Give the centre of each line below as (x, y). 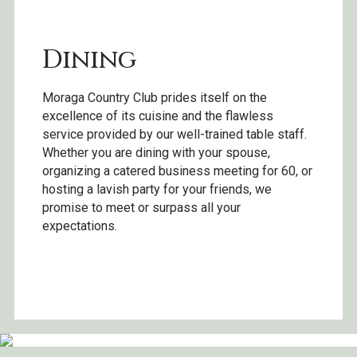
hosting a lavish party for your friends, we (157, 190)
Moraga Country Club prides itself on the (155, 98)
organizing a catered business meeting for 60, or (177, 171)
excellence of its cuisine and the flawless (158, 116)
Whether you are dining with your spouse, (156, 153)
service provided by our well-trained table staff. (175, 135)
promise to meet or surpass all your (141, 208)
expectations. (80, 226)
